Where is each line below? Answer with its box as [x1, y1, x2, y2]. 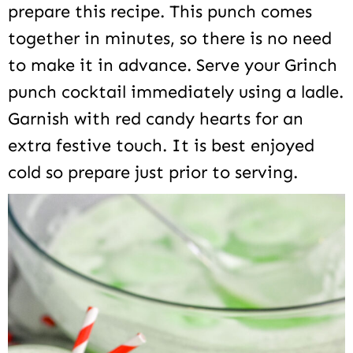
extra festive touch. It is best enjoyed [8, 134, 314, 156]
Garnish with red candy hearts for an [8, 107, 303, 129]
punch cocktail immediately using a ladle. [8, 80, 344, 102]
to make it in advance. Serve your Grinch [8, 54, 337, 76]
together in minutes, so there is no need [8, 27, 332, 49]
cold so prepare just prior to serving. [8, 161, 298, 183]
